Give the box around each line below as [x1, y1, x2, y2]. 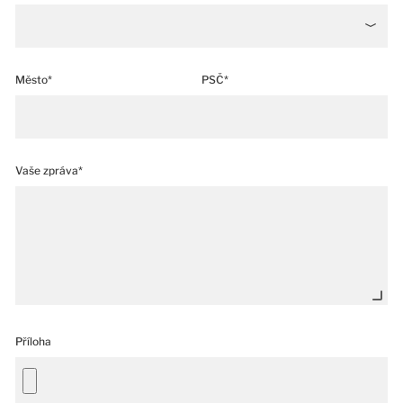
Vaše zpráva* [15, 164, 83, 178]
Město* [15, 73, 52, 87]
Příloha [15, 335, 51, 349]
